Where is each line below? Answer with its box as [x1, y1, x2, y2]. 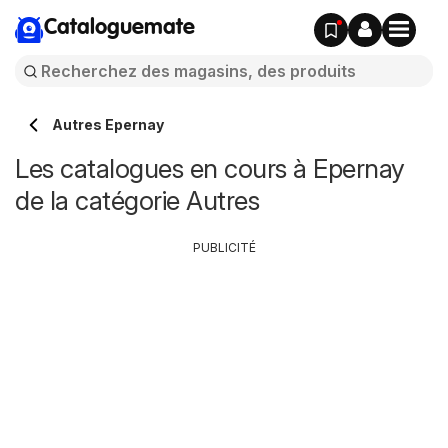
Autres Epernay [52, 116, 164, 133]
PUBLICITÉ [192, 240, 256, 255]
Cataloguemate [44, 17, 195, 39]
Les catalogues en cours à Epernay [15, 153, 405, 184]
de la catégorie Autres [15, 185, 259, 216]
